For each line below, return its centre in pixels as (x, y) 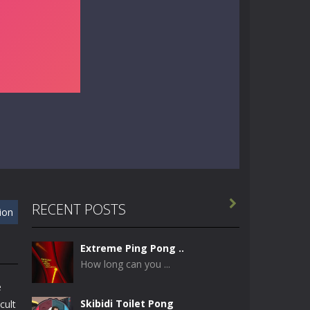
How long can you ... (125, 264)
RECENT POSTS (79, 209)
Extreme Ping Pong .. (132, 248)
